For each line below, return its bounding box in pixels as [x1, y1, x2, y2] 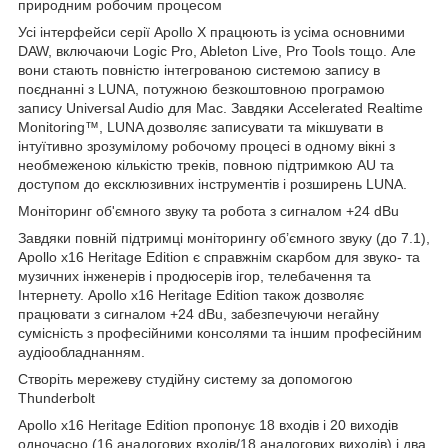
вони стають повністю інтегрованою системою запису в [18, 61, 380, 78]
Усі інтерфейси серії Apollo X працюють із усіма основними [18, 23, 405, 40]
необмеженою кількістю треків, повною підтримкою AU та [18, 156, 394, 173]
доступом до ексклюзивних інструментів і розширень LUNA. [18, 175, 407, 192]
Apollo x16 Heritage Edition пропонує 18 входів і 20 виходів [18, 416, 398, 433]
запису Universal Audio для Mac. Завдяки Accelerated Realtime [18, 99, 423, 116]
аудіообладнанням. [18, 343, 145, 360]
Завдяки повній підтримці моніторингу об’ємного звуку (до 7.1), [18, 229, 430, 246]
